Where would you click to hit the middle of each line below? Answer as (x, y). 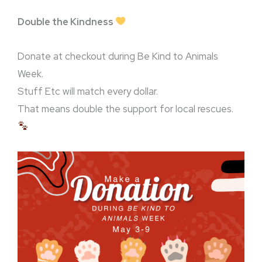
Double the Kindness (66, 21)
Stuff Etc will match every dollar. (88, 91)
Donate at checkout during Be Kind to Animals (118, 56)
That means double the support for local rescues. (127, 108)
